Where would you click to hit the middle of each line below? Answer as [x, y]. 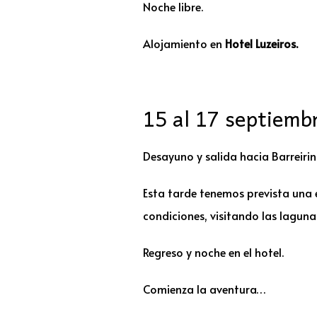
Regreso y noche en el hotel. [213, 252]
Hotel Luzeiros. [261, 44]
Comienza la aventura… [204, 289]
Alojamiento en [184, 44]
